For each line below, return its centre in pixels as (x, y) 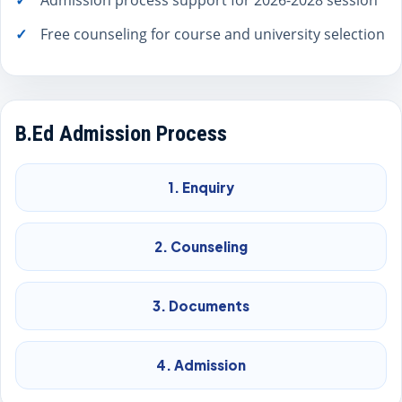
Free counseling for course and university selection (213, 34)
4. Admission (201, 365)
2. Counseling (201, 246)
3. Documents (201, 306)
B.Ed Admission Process (121, 134)
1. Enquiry (201, 187)
